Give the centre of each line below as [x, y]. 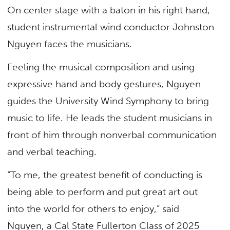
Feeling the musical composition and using [101, 67]
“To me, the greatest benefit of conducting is [105, 175]
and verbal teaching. [53, 151]
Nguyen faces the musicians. [71, 44]
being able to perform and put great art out [103, 192]
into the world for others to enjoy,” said [93, 209]
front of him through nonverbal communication [112, 135]
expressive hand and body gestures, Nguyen [104, 84]
